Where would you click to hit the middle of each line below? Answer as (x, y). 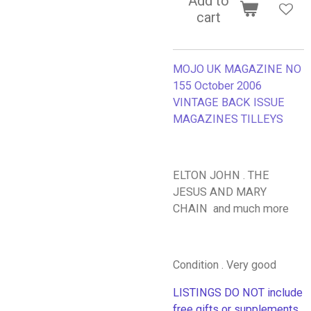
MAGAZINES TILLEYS (228, 119)
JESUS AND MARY (220, 192)
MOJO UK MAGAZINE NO (237, 69)
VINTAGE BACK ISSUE (229, 103)
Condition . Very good (226, 264)
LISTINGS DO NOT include (238, 292)
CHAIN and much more (234, 208)
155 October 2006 (217, 86)
